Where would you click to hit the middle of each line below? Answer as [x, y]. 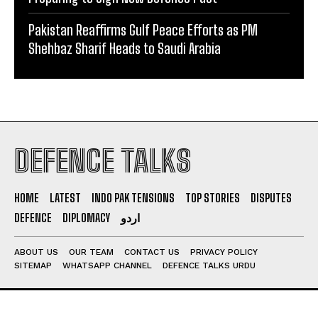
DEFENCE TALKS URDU [209, 265]
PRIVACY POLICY [224, 252]
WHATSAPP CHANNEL [107, 265]
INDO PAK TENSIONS [133, 197]
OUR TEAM [91, 252]
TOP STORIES [213, 197]
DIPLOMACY [86, 217]
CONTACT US [152, 252]
